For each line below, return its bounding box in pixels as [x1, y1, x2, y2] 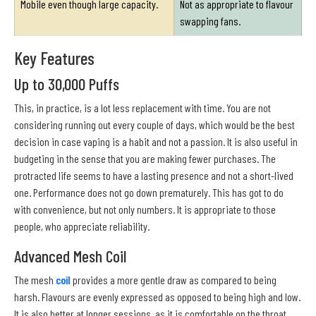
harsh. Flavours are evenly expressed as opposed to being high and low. [14, 290, 300, 304]
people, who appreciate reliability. [14, 219, 150, 233]
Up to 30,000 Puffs [14, 74, 119, 95]
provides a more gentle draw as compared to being [71, 273, 276, 287]
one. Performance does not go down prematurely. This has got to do [14, 186, 284, 200]
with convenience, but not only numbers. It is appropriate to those [14, 202, 276, 217]
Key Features [14, 47, 95, 69]
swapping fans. [180, 14, 241, 28]
